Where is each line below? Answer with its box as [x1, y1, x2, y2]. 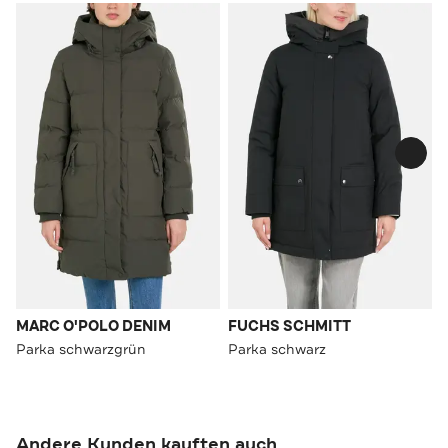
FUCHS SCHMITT [228, 316, 351, 336]
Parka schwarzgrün [16, 339, 146, 358]
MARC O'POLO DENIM [16, 316, 171, 336]
